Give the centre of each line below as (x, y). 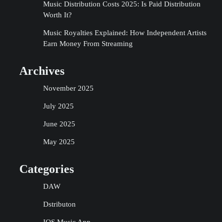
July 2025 (58, 106)
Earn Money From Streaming (88, 43)
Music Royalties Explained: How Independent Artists (125, 32)
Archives (42, 71)
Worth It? (57, 15)
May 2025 (59, 141)
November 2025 (68, 88)
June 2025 (59, 124)
